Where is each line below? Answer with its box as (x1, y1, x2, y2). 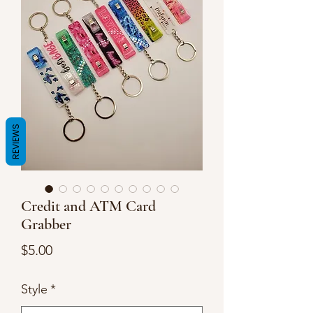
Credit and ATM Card (21, 197, 156, 215)
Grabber (21, 215, 71, 233)
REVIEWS (10, 123, 22, 159)
